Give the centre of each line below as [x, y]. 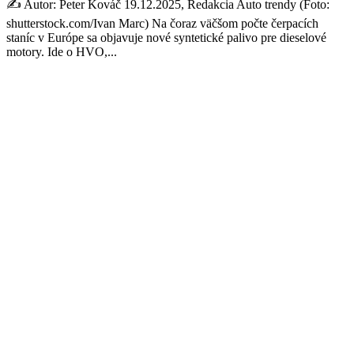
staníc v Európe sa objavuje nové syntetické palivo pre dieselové [166, 37]
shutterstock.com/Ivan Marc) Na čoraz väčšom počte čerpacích [162, 23]
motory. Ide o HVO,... [62, 51]
